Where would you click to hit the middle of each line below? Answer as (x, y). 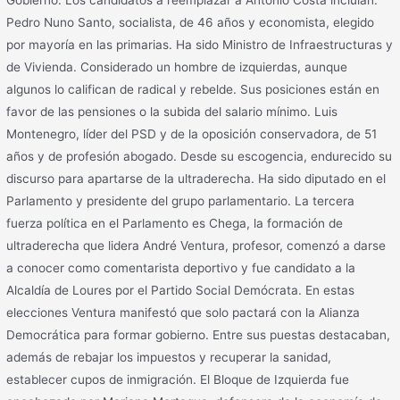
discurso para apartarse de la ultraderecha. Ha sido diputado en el (196, 178)
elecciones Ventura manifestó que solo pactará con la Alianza (183, 312)
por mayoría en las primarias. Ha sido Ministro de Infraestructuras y (200, 44)
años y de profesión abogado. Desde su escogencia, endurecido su (200, 156)
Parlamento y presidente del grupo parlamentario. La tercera (181, 200)
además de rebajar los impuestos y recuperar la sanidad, (169, 357)
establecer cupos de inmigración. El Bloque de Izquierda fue (178, 379)
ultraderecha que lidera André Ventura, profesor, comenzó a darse (196, 245)
